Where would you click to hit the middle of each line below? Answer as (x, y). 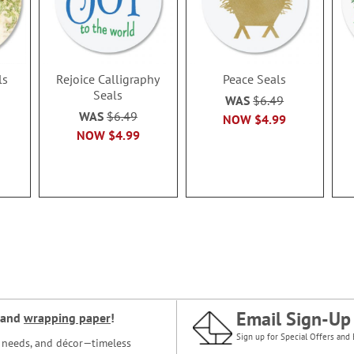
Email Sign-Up (294, 319)
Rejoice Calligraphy (108, 79)
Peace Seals (255, 79)
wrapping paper (67, 318)
